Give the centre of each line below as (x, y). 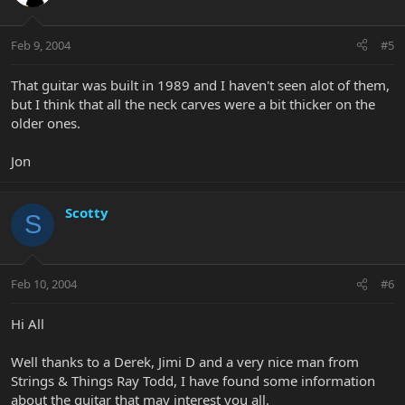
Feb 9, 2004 (41, 45)
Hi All (28, 324)
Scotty (87, 212)
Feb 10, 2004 (44, 284)
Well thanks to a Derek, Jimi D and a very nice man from (185, 362)
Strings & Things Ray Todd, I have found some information (193, 381)
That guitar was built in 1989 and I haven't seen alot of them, (200, 85)
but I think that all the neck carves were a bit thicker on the (193, 104)
